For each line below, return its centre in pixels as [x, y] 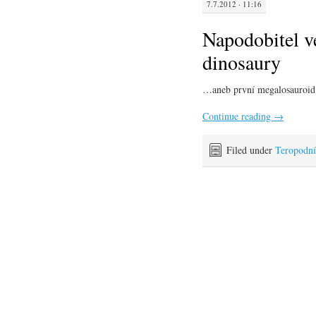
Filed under [251, 150]
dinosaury [242, 62]
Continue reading [238, 116]
